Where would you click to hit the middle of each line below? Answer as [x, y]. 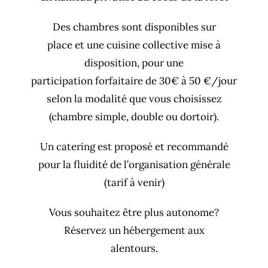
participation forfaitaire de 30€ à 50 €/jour [134, 81]
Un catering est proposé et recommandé [134, 147]
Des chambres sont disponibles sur [134, 27]
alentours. [134, 249]
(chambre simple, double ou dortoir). [134, 117]
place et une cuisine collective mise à [134, 45]
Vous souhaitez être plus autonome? [134, 213]
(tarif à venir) [134, 183]
